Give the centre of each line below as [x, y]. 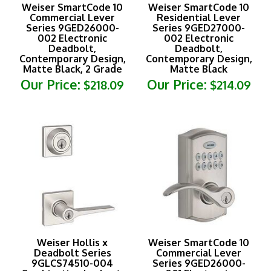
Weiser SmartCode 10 [199, 230]
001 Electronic [199, 261]
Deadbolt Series [72, 240]
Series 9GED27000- [199, 15]
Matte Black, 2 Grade [72, 57]
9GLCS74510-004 [72, 251]
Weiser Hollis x [72, 230]
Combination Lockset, [72, 261]
